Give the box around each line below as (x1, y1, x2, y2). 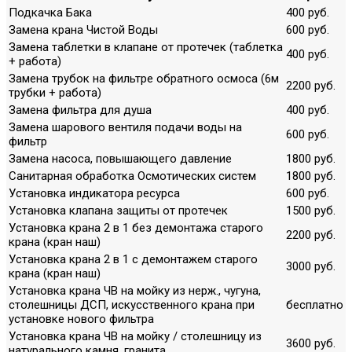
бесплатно (286, 297, 343, 312)
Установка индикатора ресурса (9, 185, 180, 200)
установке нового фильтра (9, 311, 154, 326)
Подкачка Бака (9, 5, 92, 20)
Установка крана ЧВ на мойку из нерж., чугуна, (9, 283, 261, 298)
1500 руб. (286, 203, 335, 218)
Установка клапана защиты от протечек (9, 203, 228, 218)
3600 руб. (286, 335, 335, 350)
